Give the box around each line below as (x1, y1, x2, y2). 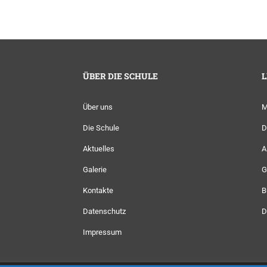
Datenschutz (83, 206, 126, 216)
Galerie (83, 164, 107, 174)
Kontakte (83, 185, 113, 195)
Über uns (83, 102, 113, 111)
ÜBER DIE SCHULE (83, 70, 158, 82)
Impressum (83, 227, 122, 237)
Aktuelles (83, 144, 114, 153)
